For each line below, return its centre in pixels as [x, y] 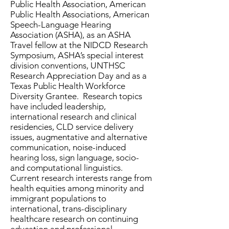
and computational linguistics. [66, 168]
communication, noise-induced [68, 147]
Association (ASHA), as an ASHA [71, 35]
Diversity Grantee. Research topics [76, 96]
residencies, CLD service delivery [72, 127]
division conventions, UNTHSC [68, 65]
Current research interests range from [81, 178]
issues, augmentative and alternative [79, 137]
